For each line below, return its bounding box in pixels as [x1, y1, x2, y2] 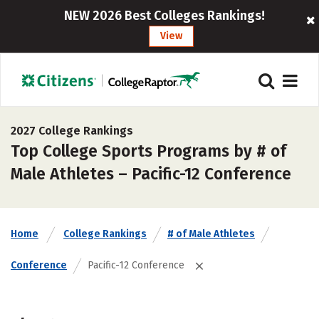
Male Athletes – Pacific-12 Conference [11, 164, 291, 184]
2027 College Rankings [11, 124, 133, 137]
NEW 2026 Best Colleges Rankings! [63, 8, 265, 23]
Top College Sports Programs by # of [11, 141, 286, 161]
